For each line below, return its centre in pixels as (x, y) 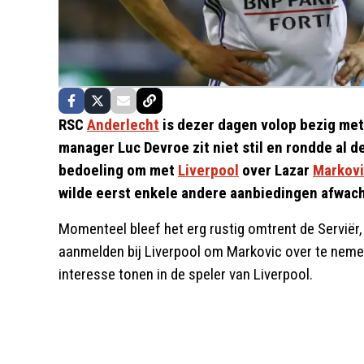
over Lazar (276, 170)
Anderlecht (123, 125)
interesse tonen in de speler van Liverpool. (186, 274)
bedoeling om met (118, 170)
